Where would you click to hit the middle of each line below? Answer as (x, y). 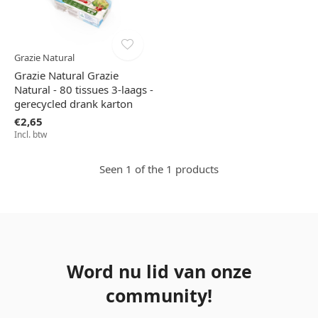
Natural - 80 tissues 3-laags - (84, 90)
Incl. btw (31, 135)
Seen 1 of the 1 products (159, 169)
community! (159, 296)
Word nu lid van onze (159, 272)
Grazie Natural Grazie (66, 76)
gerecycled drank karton (73, 104)
